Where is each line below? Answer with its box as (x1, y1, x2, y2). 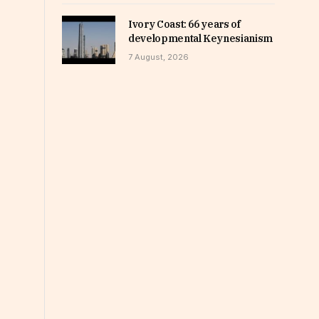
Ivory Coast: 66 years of (128, 18, 241, 31)
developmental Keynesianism (128, 32, 273, 46)
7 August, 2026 (128, 52, 189, 63)
